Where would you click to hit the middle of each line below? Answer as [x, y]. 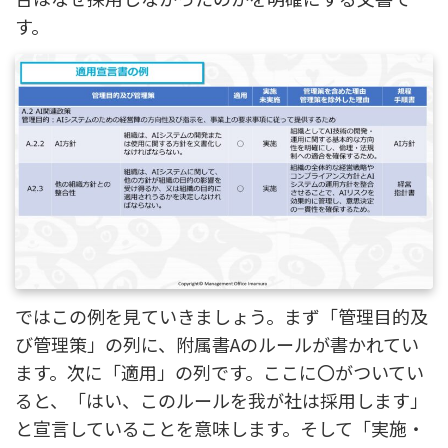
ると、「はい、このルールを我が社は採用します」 [221, 399]
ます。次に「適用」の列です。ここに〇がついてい [219, 371]
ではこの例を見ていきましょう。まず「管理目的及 [221, 315]
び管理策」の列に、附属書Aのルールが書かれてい [217, 343]
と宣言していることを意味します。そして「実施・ [220, 427]
